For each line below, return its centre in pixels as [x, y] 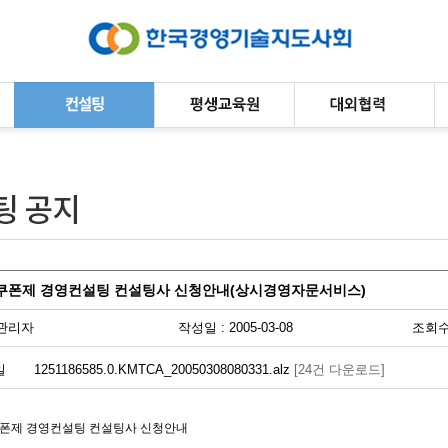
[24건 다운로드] [337, 369]
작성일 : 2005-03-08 [235, 327]
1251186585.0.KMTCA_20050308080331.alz [162, 369]
